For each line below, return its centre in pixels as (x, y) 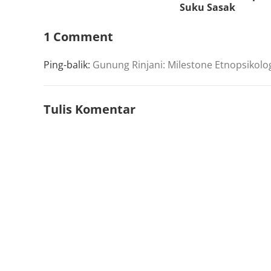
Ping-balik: (68, 64)
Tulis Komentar (90, 109)
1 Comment (78, 36)
